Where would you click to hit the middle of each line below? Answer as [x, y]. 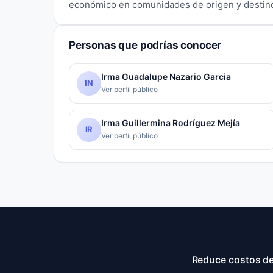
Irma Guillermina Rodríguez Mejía [171, 123]
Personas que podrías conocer [145, 45]
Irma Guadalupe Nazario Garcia [166, 77]
